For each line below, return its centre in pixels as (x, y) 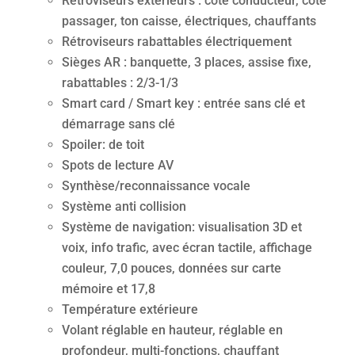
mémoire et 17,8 (109, 289)
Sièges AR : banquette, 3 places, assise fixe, (187, 63)
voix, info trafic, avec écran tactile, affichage (187, 248)
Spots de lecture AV (118, 166)
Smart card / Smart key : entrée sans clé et (184, 104)
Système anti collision (124, 207)
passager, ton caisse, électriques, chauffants (189, 21)
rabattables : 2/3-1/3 (120, 83)
